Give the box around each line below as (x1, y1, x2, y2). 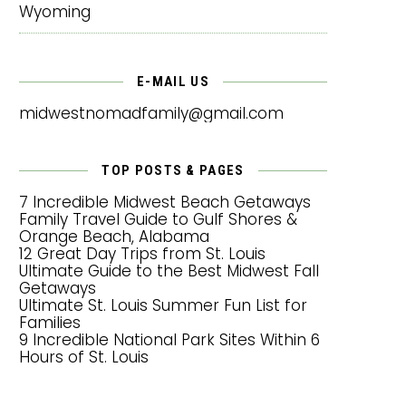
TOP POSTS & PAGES (101, 161, 245, 179)
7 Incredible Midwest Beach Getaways (19, 190, 311, 213)
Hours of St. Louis (19, 345, 149, 368)
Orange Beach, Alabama (19, 225, 209, 247)
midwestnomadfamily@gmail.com (19, 101, 284, 124)
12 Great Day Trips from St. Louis (19, 242, 266, 265)
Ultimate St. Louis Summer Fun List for (19, 294, 307, 316)
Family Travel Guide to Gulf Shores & (19, 208, 297, 230)
